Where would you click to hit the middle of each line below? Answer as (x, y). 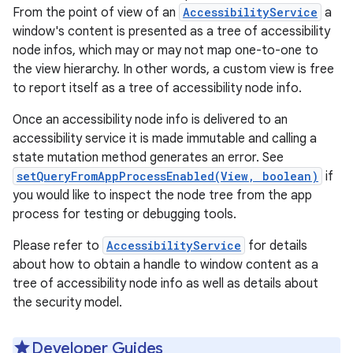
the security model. (67, 303)
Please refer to (58, 246)
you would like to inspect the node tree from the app (162, 195)
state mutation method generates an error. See (148, 158)
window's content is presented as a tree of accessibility (171, 32)
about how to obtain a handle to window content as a (165, 265)
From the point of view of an (96, 13)
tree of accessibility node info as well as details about (165, 284)
